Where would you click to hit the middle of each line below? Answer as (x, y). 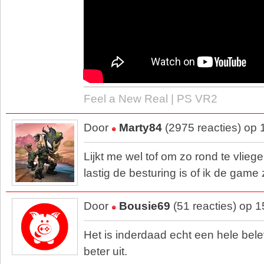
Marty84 (141, 128)
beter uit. (105, 251)
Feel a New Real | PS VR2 (151, 99)
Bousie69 (145, 206)
